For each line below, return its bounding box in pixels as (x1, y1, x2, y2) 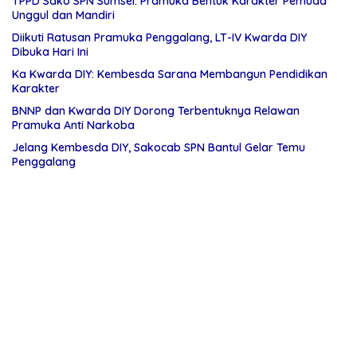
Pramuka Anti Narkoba (12, 118, 135, 133)
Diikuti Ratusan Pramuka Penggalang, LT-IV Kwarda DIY (12, 30, 307, 45)
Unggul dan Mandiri (12, 8, 115, 23)
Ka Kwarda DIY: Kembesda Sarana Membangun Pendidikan (12, 67, 328, 82)
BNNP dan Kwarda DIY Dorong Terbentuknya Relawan (12, 104, 300, 119)
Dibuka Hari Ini (12, 45, 88, 60)
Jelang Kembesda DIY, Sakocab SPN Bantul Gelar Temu (12, 140, 305, 155)
